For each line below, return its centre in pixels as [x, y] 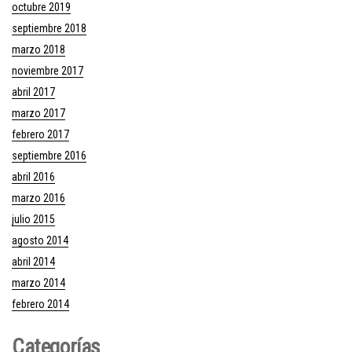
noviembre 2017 [48, 71]
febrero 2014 [40, 304]
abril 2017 [33, 92]
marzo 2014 [38, 283]
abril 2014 [33, 262]
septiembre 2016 [49, 156]
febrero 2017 [40, 135]
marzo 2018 [38, 50]
